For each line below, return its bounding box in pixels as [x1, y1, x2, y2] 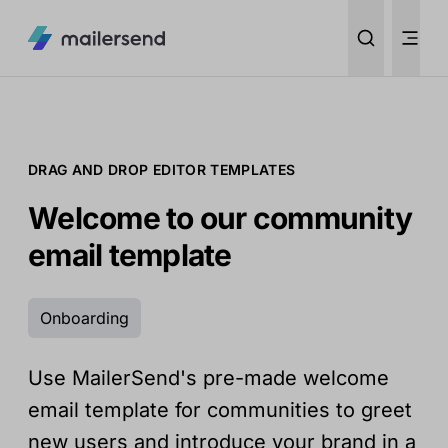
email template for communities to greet [28, 398, 412, 422]
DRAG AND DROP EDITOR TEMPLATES [28, 161, 296, 178]
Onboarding [40, 308, 129, 328]
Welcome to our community [28, 200, 412, 236]
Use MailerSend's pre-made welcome [28, 366, 389, 390]
